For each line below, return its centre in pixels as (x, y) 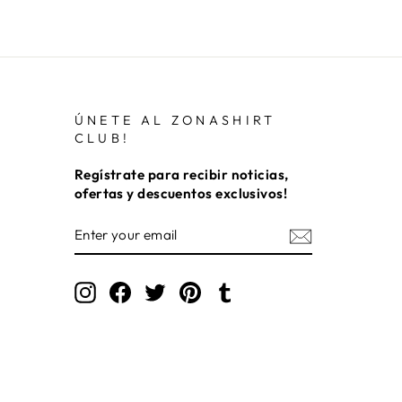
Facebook (163, 291)
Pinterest (228, 291)
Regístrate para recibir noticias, (181, 174)
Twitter (188, 291)
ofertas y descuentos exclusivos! (181, 193)
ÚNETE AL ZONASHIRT (175, 120)
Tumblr (258, 291)
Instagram (128, 291)
